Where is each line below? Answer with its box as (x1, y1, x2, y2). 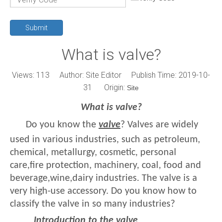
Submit (25, 24, 48, 32)
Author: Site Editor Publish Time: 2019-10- (50, 70, 210, 80)
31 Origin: (83, 83, 127, 92)
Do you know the (26, 120, 99, 130)
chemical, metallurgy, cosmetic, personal (10, 148, 176, 158)
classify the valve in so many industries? (10, 199, 175, 209)
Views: (12, 70, 36, 80)
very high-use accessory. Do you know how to (10, 186, 197, 196)
